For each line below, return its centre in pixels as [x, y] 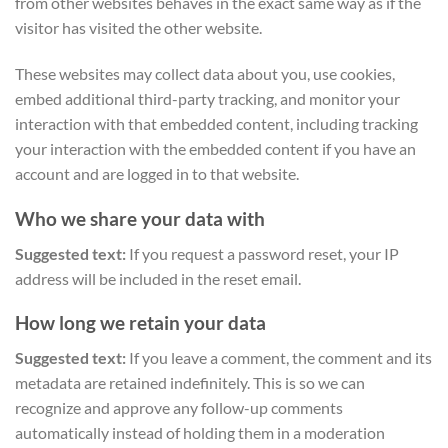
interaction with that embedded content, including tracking [216, 124]
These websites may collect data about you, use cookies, [205, 74]
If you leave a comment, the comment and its [280, 357]
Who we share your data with [140, 218]
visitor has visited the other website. [138, 28]
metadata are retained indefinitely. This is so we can [190, 382]
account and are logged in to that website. [157, 174]
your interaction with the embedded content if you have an [215, 149]
